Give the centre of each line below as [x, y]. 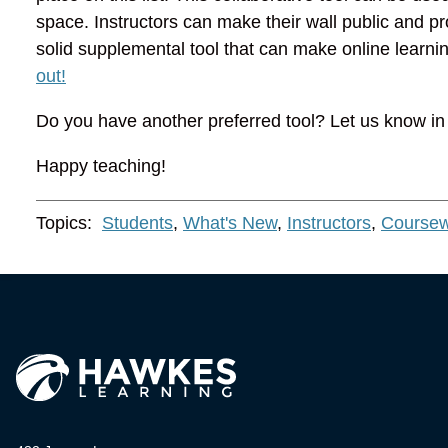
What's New [230, 222]
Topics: [66, 222]
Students [137, 222]
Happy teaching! [101, 165]
